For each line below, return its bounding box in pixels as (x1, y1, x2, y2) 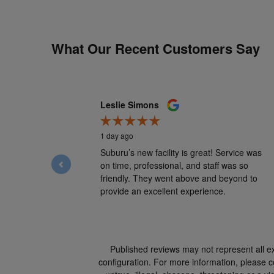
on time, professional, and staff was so (100, 158, 248, 171)
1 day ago (100, 130, 133, 141)
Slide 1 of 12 (80, 95, 135, 109)
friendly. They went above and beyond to (100, 171, 257, 184)
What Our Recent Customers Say (51, 38, 260, 58)
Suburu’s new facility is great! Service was (100, 146, 262, 158)
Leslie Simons (100, 98, 159, 111)
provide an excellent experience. (100, 184, 226, 197)
